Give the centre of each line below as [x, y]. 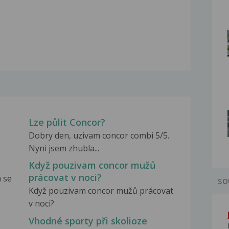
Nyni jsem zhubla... [64, 148]
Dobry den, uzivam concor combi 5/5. [99, 136]
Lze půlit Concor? [67, 122]
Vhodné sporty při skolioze [88, 221]
